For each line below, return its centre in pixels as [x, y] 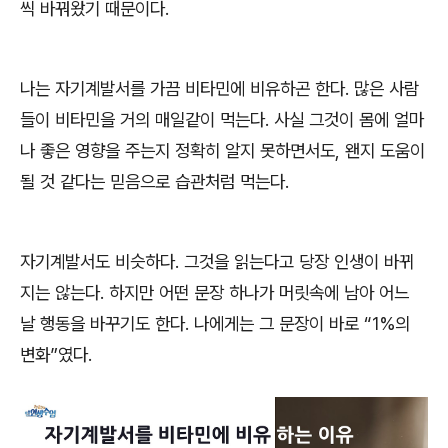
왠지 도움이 [385, 150]
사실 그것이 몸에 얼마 [349, 119]
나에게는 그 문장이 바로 [279, 323]
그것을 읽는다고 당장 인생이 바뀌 [299, 261]
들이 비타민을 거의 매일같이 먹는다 [142, 119]
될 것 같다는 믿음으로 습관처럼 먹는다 [152, 181]
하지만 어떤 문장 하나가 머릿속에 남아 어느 [259, 292]
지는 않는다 [60, 292]
